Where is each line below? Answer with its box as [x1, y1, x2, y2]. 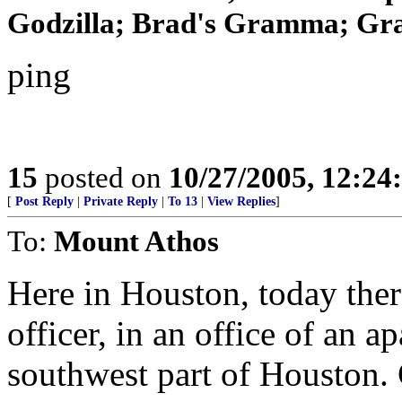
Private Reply [83, 195, 158, 208]
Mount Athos [54, 224, 219, 258]
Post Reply [15, 195, 74, 208]
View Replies [207, 195, 275, 208]
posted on [38, 161, 169, 194]
